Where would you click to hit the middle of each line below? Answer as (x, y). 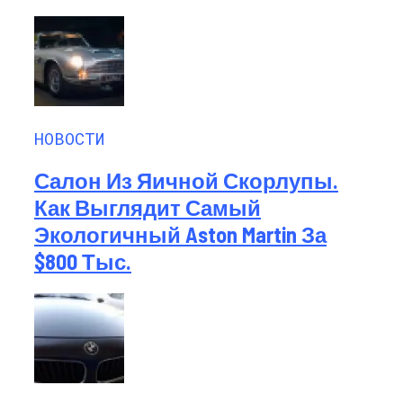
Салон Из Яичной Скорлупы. (186, 180)
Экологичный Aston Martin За (180, 234)
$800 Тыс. (83, 261)
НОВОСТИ (69, 138)
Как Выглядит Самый (148, 207)
